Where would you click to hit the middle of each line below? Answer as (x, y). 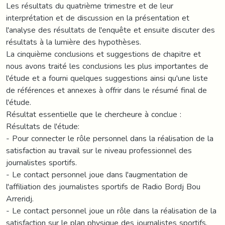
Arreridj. (20, 198)
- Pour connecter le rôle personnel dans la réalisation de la (110, 138)
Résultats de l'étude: (43, 126)
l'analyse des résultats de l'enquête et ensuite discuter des (110, 30)
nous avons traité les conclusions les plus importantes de (107, 66)
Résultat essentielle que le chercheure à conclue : (94, 114)
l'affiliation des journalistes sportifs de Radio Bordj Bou (103, 186)
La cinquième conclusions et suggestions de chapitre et (103, 54)
